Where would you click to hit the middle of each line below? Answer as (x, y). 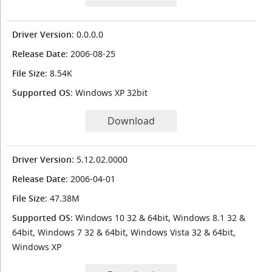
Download (131, 121)
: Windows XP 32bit (109, 93)
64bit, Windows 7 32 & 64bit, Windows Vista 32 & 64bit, (124, 232)
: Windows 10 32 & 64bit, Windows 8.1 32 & (158, 218)
